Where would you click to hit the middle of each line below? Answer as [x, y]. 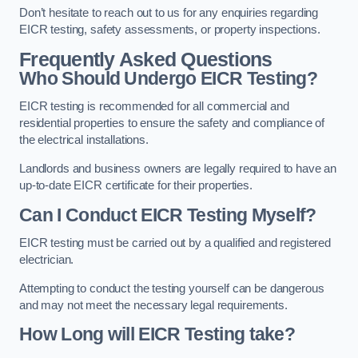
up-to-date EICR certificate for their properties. [136, 185]
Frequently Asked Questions [146, 59]
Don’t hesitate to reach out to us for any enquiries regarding [169, 13]
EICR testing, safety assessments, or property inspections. [170, 30]
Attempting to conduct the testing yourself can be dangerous [172, 288]
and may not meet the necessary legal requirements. [153, 305]
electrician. [47, 260]
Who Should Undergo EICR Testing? [169, 78]
